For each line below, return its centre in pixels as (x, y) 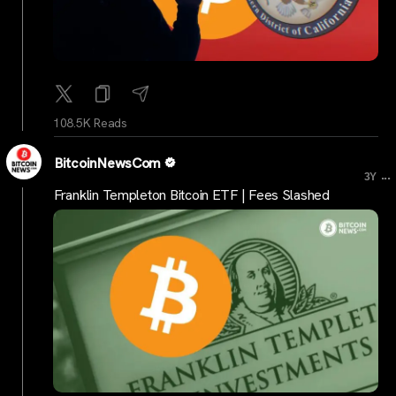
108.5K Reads (90, 122)
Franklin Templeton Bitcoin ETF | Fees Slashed (192, 195)
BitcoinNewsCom (108, 163)
